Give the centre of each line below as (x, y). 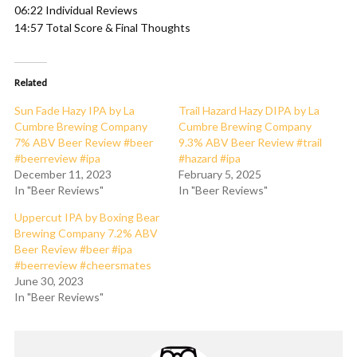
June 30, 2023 (49, 281)
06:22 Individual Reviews (76, 10)
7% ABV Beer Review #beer (84, 142)
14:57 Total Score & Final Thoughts (102, 27)
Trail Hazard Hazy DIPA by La (249, 110)
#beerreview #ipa (57, 158)
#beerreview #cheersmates (83, 265)
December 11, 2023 (63, 174)
